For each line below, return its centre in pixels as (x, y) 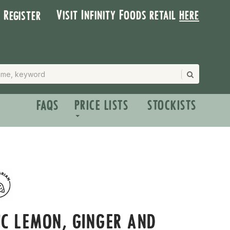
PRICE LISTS (101, 106)
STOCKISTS (172, 106)
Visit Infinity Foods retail (118, 15)
